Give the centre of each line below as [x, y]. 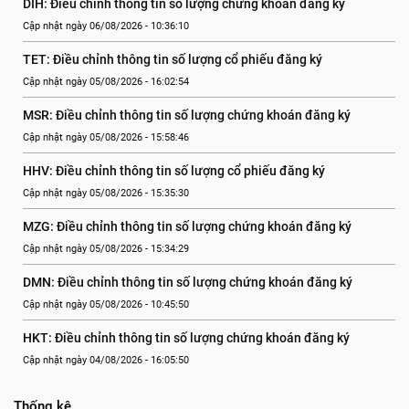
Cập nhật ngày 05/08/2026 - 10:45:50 [106, 304]
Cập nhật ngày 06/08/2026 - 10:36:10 [106, 26]
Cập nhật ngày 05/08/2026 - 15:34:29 [106, 249]
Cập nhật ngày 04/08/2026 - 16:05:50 [106, 360]
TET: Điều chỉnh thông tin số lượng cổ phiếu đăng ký [173, 59]
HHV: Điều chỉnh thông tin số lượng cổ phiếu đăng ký [174, 171]
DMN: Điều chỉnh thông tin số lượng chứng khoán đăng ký [188, 282]
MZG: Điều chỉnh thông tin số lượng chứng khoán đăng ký [187, 226]
